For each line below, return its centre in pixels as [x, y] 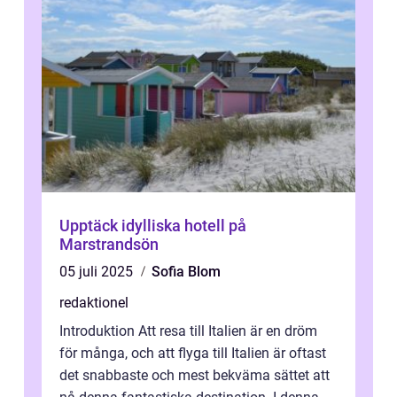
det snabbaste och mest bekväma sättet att [195, 375]
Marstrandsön [109, 244]
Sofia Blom [186, 271]
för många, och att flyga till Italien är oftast [193, 353]
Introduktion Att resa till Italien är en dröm [188, 331]
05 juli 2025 [98, 271]
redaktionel [94, 302]
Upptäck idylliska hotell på [153, 225]
